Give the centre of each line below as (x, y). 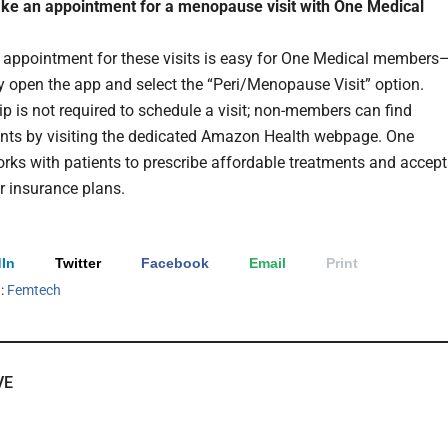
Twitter (78, 262)
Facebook (175, 262)
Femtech (34, 289)
